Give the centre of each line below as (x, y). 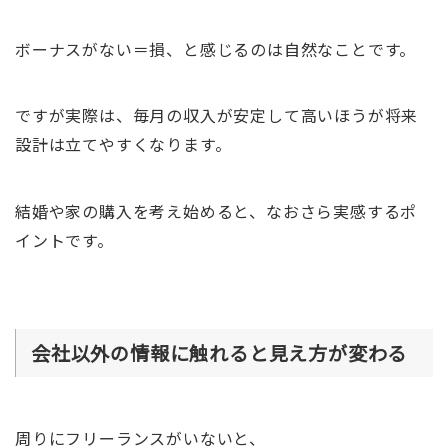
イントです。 (64, 239)
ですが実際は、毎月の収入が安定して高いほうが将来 (216, 115)
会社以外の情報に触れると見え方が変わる (219, 352)
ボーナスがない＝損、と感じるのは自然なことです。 (215, 48)
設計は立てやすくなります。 (123, 144)
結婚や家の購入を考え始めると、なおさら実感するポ (216, 210)
